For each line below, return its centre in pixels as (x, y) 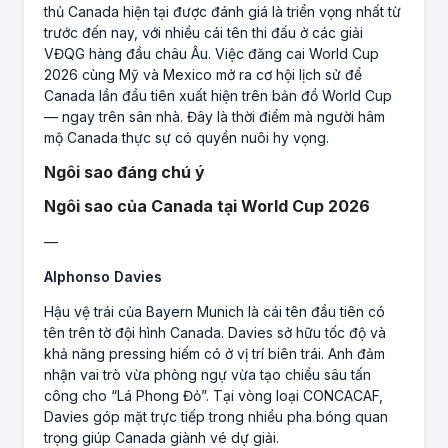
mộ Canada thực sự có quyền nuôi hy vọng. (186, 138)
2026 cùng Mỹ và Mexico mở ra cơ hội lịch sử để (203, 75)
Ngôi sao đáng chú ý (124, 172)
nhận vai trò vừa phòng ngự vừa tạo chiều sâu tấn (207, 375)
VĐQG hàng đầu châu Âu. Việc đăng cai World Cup (211, 54)
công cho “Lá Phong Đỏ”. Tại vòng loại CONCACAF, (213, 396)
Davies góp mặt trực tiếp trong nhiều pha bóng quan (216, 417)
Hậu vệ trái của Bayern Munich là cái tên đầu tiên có (214, 312)
